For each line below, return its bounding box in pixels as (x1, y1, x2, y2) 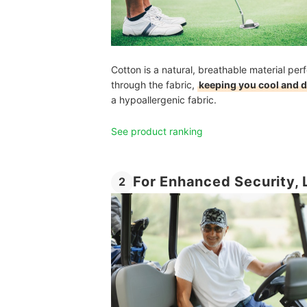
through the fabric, (111, 78, 197, 90)
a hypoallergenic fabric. (111, 93, 217, 106)
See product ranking (111, 125, 203, 137)
